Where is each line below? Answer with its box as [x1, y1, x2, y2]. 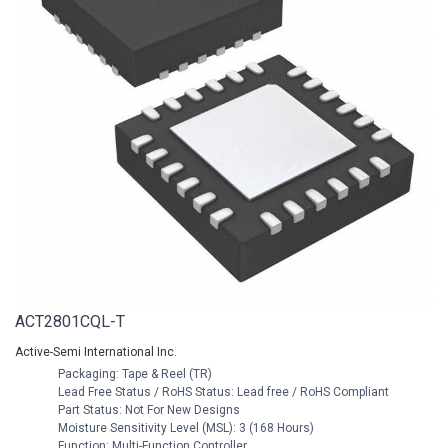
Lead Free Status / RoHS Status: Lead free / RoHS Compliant [55, 385, 389, 400]
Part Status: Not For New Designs [55, 403, 240, 418]
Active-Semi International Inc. [15, 345, 177, 360]
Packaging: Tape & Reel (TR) [55, 367, 212, 382]
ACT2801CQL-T [15, 312, 125, 332]
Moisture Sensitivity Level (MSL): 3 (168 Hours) [55, 421, 314, 436]
